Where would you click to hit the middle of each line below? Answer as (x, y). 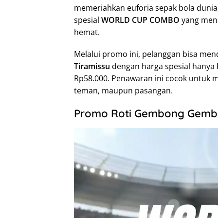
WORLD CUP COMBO (140, 20)
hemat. (87, 32)
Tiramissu (92, 66)
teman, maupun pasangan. (123, 91)
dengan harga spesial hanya (163, 66)
